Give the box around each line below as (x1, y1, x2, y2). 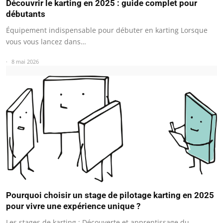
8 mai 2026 (11, 58, 39, 65)
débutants (6, 9, 45, 19)
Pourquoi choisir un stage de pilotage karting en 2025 (6, 190, 214, 200)
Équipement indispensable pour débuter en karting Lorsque (6, 25, 208, 35)
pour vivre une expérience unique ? (6, 201, 140, 211)
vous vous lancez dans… (6, 37, 86, 46)
